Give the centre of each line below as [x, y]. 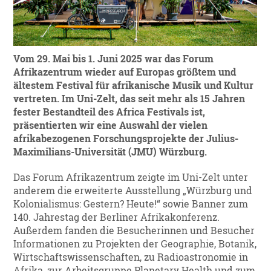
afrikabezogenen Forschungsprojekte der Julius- [126, 139]
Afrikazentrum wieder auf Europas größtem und [125, 72]
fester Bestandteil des [65, 112]
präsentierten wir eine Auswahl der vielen [111, 126]
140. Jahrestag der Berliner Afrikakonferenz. [117, 217]
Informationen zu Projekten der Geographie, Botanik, [135, 244]
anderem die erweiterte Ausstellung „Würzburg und [133, 191]
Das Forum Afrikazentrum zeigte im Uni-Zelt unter [131, 178]
